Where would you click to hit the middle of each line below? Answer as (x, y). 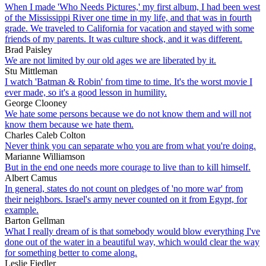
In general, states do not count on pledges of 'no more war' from (124, 188)
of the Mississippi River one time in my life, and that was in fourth (128, 17)
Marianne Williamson (45, 156)
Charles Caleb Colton (45, 135)
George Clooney (36, 103)
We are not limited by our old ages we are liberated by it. (110, 60)
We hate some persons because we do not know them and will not (128, 113)
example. (22, 210)
